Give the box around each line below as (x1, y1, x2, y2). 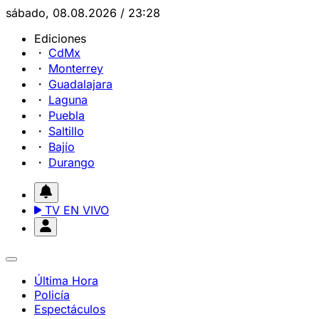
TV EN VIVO (41, 203, 109, 217)
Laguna (48, 93, 88, 107)
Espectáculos (34, 302, 105, 316)
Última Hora (34, 273, 98, 288)
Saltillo (48, 124, 84, 138)
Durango (48, 155, 95, 169)
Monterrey (48, 61, 103, 75)
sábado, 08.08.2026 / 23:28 (6, 6, 160, 20)
